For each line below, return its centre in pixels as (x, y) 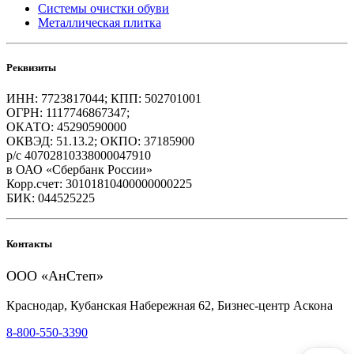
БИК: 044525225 (51, 198)
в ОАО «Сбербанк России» (79, 170)
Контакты (29, 243)
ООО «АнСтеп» (55, 275)
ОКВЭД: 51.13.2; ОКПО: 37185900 (100, 141)
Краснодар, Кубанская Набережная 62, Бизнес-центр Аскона (169, 305)
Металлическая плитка (100, 23)
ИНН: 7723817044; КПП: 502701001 (104, 99)
